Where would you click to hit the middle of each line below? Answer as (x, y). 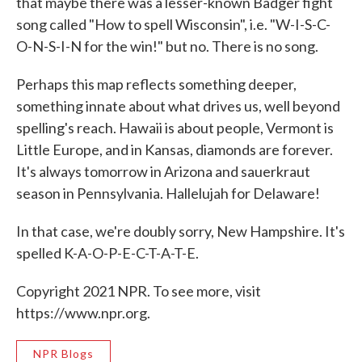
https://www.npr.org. (83, 313)
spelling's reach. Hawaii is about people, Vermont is (175, 128)
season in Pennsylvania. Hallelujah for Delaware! (168, 193)
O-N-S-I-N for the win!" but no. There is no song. (167, 46)
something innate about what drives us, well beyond (178, 106)
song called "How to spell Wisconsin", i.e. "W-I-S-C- (173, 24)
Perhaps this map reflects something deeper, (156, 84)
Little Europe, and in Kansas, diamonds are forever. (175, 149)
